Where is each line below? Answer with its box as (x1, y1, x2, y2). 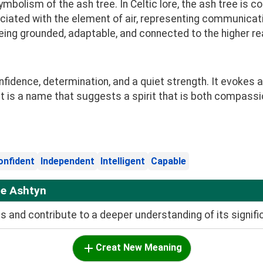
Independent (41, 156, 95, 167)
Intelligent (100, 156, 145, 167)
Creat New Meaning (95, 242, 182, 254)
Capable (151, 156, 186, 167)
